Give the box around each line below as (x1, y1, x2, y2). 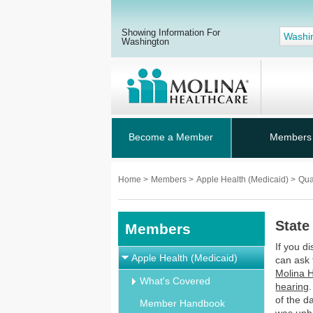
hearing (275, 281, 310, 292)
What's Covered (140, 275, 210, 286)
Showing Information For (122, 27, 220, 38)
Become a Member (129, 131, 213, 143)
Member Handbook (140, 298, 225, 309)
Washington (122, 36, 169, 47)
